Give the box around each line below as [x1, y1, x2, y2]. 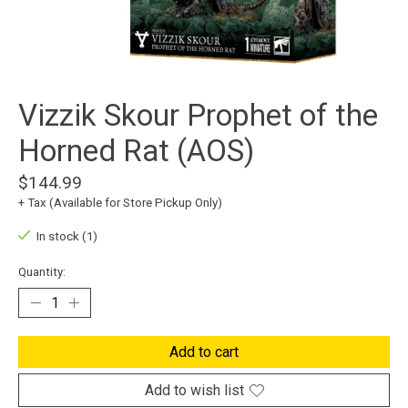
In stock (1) [36, 229, 97, 244]
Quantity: [18, 265, 66, 280]
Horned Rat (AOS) [18, 133, 254, 169]
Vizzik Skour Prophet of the [18, 97, 378, 134]
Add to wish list [144, 382, 244, 400]
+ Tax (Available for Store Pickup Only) [18, 196, 222, 210]
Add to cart [169, 343, 239, 362]
